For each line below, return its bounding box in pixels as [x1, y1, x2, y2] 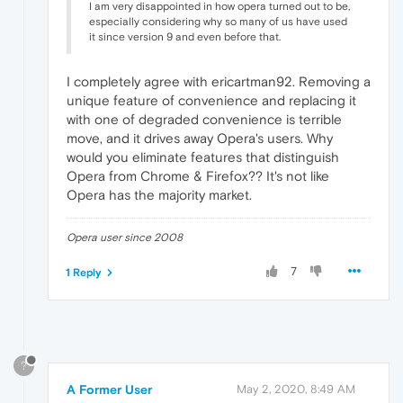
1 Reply [66, 265, 102, 279]
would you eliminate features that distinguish [67, 148, 339, 165]
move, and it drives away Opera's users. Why [67, 130, 333, 146]
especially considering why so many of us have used [89, 14, 347, 28]
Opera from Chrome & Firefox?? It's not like [67, 167, 329, 184]
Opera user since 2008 [67, 230, 183, 244]
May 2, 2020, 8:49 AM [237, 382, 355, 397]
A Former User [67, 382, 152, 398]
